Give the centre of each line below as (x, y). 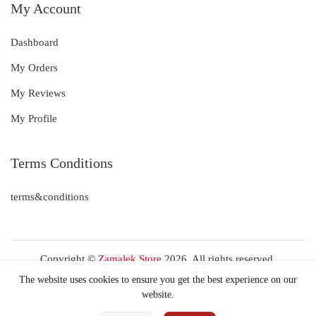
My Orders (34, 68)
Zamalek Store (130, 259)
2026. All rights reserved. (219, 259)
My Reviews (38, 93)
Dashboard (35, 43)
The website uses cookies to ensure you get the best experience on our (158, 280)
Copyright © (69, 259)
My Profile (34, 119)
